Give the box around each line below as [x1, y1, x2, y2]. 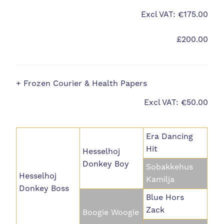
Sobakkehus [146, 162, 193, 172]
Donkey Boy [82, 159, 129, 169]
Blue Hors [146, 192, 184, 203]
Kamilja [146, 174, 175, 185]
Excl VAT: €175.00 [140, 9, 208, 19]
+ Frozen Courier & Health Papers [16, 78, 147, 89]
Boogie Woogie [82, 207, 139, 218]
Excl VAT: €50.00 [143, 97, 208, 107]
